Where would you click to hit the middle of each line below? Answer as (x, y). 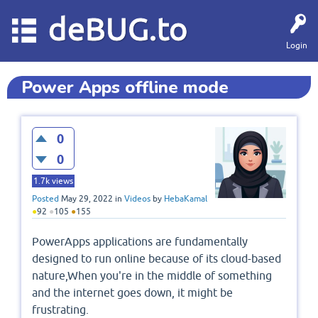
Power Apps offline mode (125, 87)
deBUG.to (118, 29)
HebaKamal (186, 199)
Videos (137, 199)
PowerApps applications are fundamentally (140, 242)
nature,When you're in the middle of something (152, 276)
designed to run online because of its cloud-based (157, 259)
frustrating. (60, 310)
